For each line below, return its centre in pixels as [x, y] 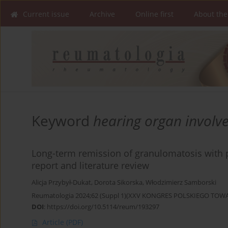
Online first [154, 14]
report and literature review [90, 166]
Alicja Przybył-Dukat [61, 183]
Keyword [62, 121]
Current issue [46, 14]
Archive [102, 14]
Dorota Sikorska [118, 183]
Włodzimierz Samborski [181, 183]
